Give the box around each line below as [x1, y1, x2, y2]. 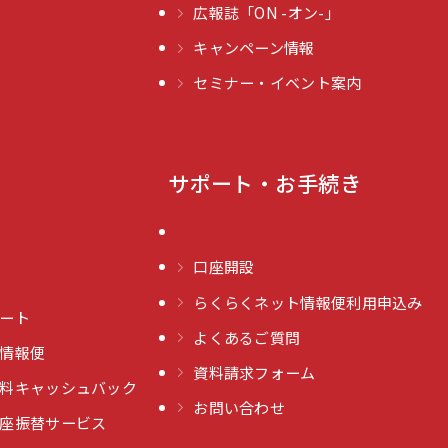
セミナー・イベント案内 [193, 72, 362, 94]
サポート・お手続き [168, 168, 361, 199]
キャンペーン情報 [193, 37, 315, 59]
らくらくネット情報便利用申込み [193, 291, 423, 313]
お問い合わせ [193, 396, 286, 418]
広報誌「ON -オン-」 [193, 2, 340, 24]
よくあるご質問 [193, 326, 301, 348]
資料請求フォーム [193, 361, 316, 383]
